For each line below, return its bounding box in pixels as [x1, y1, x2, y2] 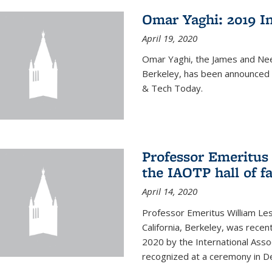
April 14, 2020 [141, 185, 197, 197]
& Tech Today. [141, 82, 203, 95]
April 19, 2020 [141, 32, 197, 45]
